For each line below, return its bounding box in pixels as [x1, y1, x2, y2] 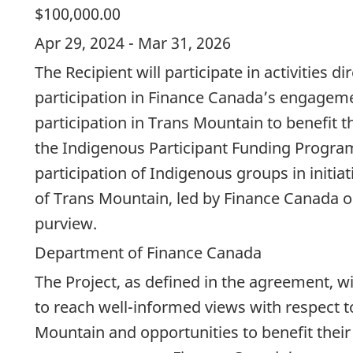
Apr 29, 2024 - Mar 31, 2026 [35, 32, 231, 54]
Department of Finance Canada [35, 241, 262, 263]
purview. [35, 212, 97, 234]
